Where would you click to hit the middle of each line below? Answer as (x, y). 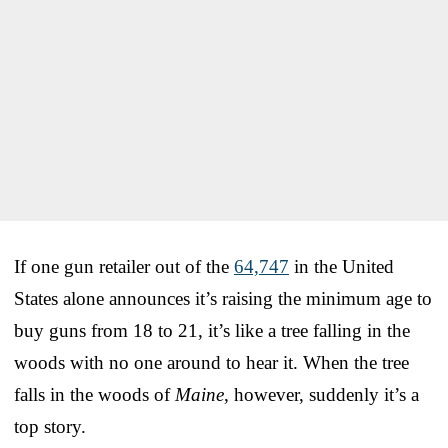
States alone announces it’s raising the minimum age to (223, 298)
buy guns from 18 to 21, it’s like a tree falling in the (212, 330)
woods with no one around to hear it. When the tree (211, 362)
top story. (50, 426)
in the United (341, 266)
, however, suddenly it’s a (321, 394)
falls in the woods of (94, 394)
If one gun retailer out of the (124, 266)
